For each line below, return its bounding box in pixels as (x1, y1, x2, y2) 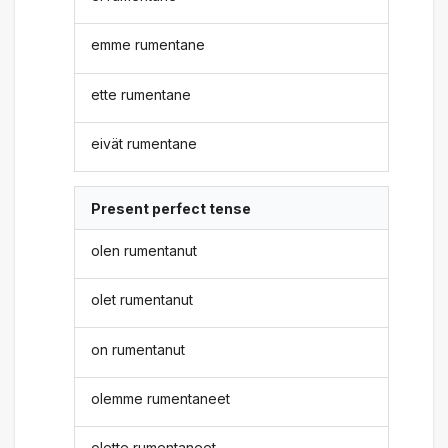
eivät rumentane (91, 135, 198, 153)
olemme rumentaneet (91, 390, 231, 407)
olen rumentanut (91, 241, 198, 259)
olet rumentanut (91, 291, 194, 309)
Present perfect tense (91, 199, 252, 217)
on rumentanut (91, 340, 186, 358)
